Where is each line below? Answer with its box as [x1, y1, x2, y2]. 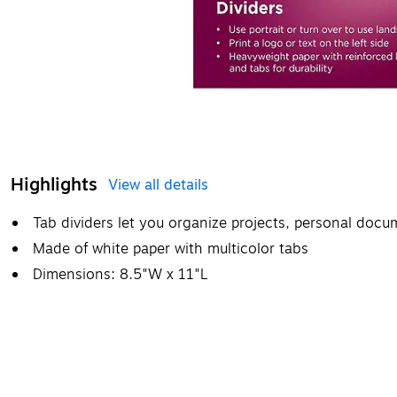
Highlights [11, 170, 97, 198]
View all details [108, 174, 208, 196]
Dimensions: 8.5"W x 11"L [33, 263, 208, 285]
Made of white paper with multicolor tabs [33, 237, 308, 260]
